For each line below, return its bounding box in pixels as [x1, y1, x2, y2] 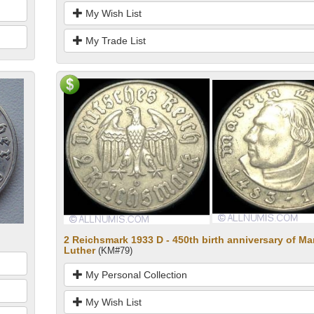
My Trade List [82, 34, 146, 46]
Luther [63, 245, 95, 257]
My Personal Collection [82, 269, 187, 281]
